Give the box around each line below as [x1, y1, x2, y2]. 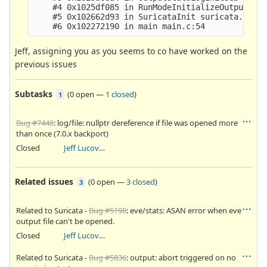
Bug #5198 [89, 204, 126, 216]
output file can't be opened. [16, 215, 114, 226]
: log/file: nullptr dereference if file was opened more [54, 117, 238, 128]
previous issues [15, 58, 77, 70]
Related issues [15, 175, 73, 187]
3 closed [126, 176, 155, 187]
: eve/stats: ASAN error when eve [126, 204, 241, 216]
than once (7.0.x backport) [16, 128, 108, 139]
